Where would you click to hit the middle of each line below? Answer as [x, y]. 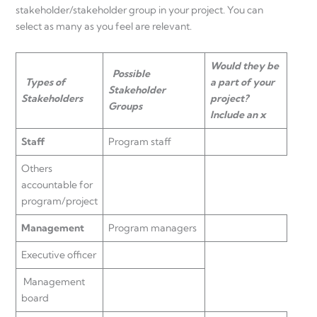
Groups [125, 106]
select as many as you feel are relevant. [104, 27]
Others [37, 168]
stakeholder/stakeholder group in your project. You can [139, 10]
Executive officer [59, 254]
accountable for [57, 184]
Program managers [152, 227]
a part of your [242, 82]
